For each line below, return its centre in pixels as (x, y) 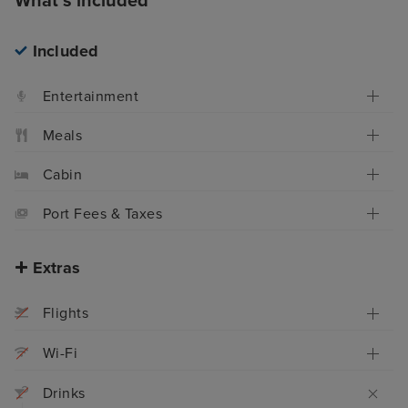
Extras (56, 267)
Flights (66, 314)
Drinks (64, 394)
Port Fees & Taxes (103, 214)
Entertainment (91, 96)
